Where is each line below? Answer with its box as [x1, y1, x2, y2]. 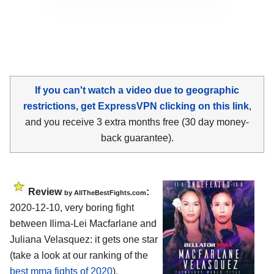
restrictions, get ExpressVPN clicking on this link [23, 100, 249, 111]
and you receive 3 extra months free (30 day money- [25, 116, 249, 127]
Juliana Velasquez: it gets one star [10, 234, 158, 245]
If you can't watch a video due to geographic [35, 84, 239, 95]
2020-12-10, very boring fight [10, 202, 134, 213]
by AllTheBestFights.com [64, 188, 146, 196]
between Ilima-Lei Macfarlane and [10, 218, 157, 229]
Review [28, 186, 64, 197]
